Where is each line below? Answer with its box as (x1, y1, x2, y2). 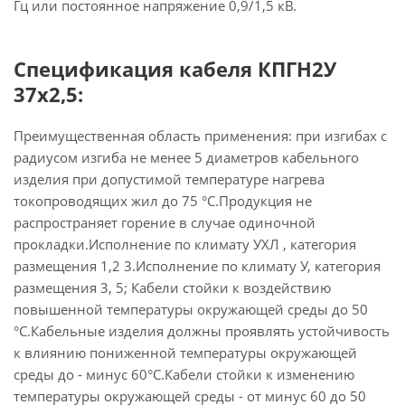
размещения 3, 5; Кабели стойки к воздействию (14, 278, 331, 297)
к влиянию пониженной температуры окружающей (14, 344, 357, 362)
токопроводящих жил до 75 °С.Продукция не (14, 192, 312, 210)
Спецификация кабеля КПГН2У (14, 55, 336, 82)
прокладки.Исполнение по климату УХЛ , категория (14, 235, 356, 253)
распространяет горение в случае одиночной (14, 213, 316, 231)
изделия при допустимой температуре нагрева (14, 170, 325, 188)
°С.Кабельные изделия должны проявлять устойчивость (14, 322, 390, 340)
